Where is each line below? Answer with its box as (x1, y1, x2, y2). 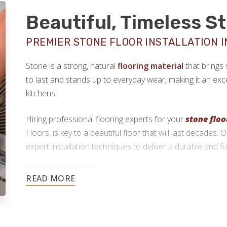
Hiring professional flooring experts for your (26, 113, 186, 125)
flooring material (118, 60, 184, 72)
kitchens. (26, 88, 57, 99)
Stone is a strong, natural (26, 60, 118, 72)
